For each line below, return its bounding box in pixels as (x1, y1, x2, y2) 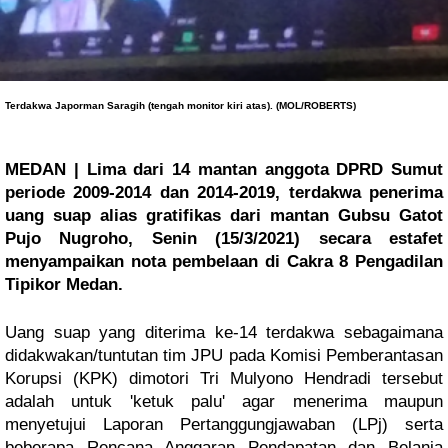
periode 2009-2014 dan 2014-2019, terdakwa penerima (5, 183, 443, 202)
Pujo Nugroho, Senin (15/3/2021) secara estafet (5, 229, 443, 248)
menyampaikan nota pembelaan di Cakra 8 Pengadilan (5, 252, 443, 271)
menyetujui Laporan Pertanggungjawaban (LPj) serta (5, 415, 443, 434)
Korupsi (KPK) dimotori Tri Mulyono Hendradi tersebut (5, 369, 443, 388)
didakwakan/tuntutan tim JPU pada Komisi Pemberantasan (5, 346, 443, 365)
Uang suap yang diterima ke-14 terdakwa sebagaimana (5, 323, 443, 342)
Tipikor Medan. (5, 275, 123, 294)
